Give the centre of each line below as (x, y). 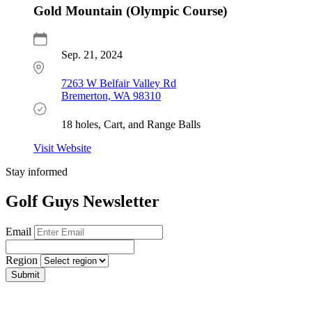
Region (22, 260)
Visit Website (62, 148)
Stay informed (37, 171)
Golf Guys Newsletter (83, 201)
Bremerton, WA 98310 (111, 95)
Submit (25, 274)
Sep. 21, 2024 (92, 55)
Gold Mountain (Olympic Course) (130, 11)
